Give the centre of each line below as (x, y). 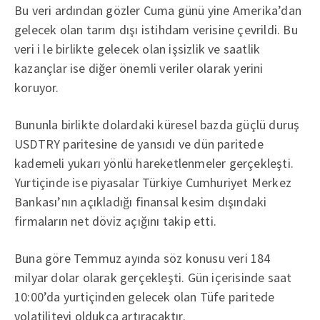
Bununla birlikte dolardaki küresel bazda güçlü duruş (157, 125)
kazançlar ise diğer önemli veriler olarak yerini (139, 68)
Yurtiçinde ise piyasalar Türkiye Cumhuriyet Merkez (153, 182)
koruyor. (37, 87)
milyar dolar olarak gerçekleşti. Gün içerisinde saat (153, 277)
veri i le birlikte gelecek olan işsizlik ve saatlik (137, 49)
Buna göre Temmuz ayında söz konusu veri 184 (142, 258)
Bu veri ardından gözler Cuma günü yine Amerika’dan (158, 10)
